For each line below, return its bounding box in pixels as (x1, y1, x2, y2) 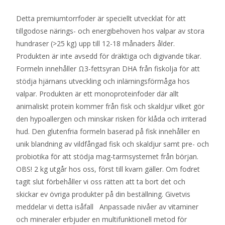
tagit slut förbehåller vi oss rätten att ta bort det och (16, 177, 185, 186)
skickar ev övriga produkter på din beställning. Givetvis (16, 189, 190, 199)
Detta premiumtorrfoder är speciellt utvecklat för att (16, 14, 186, 23)
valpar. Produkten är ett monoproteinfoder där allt (16, 89, 179, 98)
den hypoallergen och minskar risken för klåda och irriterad (16, 114, 206, 124)
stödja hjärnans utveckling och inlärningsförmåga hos (16, 76, 190, 86)
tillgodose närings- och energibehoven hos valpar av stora (16, 26, 204, 36)
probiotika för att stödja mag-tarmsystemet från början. (16, 152, 198, 161)
